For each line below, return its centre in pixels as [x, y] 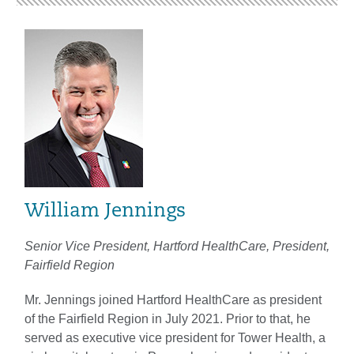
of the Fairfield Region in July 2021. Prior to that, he [168, 318]
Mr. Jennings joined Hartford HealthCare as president [173, 299]
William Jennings [105, 211]
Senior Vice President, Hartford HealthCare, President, [177, 246]
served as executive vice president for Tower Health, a [175, 337]
